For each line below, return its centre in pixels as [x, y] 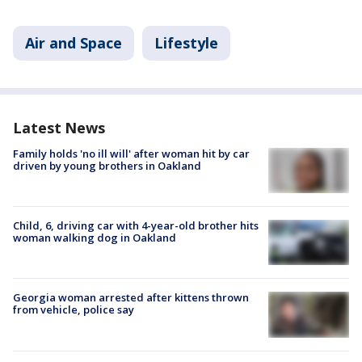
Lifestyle [186, 42]
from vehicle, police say [74, 310]
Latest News [59, 127]
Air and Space [74, 42]
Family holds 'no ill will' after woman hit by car [131, 153]
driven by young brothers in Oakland [107, 165]
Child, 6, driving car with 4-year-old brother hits [136, 226]
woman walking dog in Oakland [95, 238]
